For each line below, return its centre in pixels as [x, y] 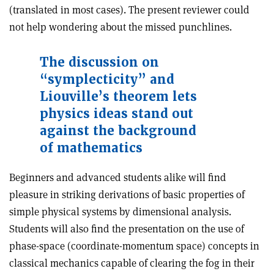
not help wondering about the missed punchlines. [120, 27]
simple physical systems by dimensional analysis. [120, 212]
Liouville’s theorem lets [118, 97]
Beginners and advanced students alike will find [118, 177]
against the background [118, 131]
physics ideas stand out [117, 114]
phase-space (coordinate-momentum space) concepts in [134, 246]
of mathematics [91, 148]
